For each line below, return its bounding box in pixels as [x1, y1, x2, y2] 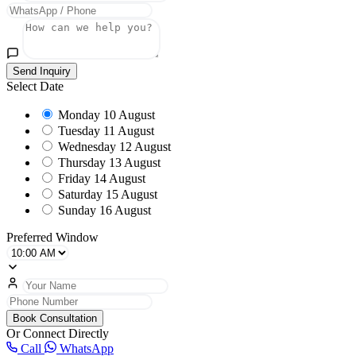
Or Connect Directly [6, 326, 109, 340]
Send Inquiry [13, 65, 71, 78]
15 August [106, 188, 157, 202]
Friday [58, 172, 91, 186]
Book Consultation [13, 311, 97, 324]
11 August [103, 124, 154, 138]
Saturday [58, 188, 103, 202]
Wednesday [58, 140, 116, 154]
